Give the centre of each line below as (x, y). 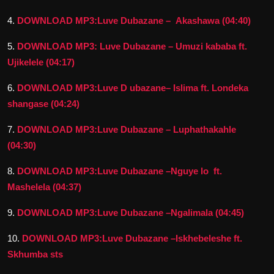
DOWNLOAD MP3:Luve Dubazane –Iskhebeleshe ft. (132, 238)
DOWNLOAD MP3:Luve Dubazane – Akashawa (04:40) (134, 20)
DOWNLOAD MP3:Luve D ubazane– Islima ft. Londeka (133, 87)
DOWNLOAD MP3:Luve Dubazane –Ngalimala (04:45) (131, 212)
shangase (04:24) (43, 103)
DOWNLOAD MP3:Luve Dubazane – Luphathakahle (127, 129)
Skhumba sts (35, 254)
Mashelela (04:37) (44, 187)
